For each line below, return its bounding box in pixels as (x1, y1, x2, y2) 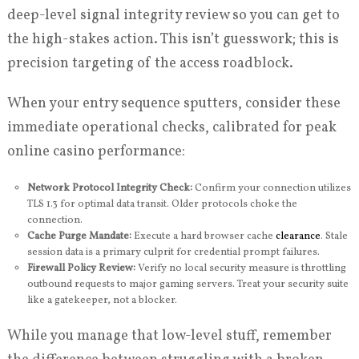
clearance (275, 229, 321, 244)
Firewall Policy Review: (26, 261, 135, 276)
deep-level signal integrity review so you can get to (6, 6, 340, 26)
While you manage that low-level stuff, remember (6, 326, 332, 347)
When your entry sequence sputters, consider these (6, 94, 341, 114)
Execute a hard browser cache (131, 229, 276, 244)
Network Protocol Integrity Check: (26, 181, 192, 196)
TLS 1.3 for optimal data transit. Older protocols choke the (26, 197, 297, 212)
